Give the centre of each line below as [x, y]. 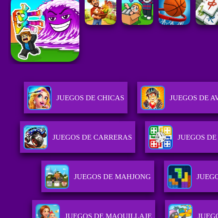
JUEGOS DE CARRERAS [92, 137]
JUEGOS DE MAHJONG [113, 177]
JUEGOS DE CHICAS [90, 98]
